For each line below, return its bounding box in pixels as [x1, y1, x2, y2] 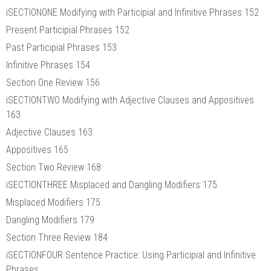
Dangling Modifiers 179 [6, 214, 94, 226]
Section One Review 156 [6, 76, 100, 88]
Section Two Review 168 [6, 161, 101, 173]
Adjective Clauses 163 [6, 126, 93, 138]
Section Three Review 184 [6, 231, 108, 243]
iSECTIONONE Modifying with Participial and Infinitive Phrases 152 [6, 6, 259, 18]
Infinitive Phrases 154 [6, 59, 90, 71]
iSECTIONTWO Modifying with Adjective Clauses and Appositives [6, 94, 254, 106]
